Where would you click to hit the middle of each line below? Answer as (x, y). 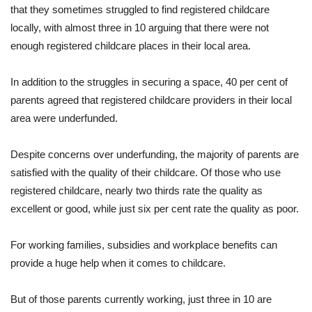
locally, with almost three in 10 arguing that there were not (140, 28)
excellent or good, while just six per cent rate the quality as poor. (155, 209)
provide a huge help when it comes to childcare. (118, 263)
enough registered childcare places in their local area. (131, 46)
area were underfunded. (64, 118)
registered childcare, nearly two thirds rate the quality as (136, 191)
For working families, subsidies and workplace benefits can (144, 245)
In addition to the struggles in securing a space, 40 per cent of (149, 82)
